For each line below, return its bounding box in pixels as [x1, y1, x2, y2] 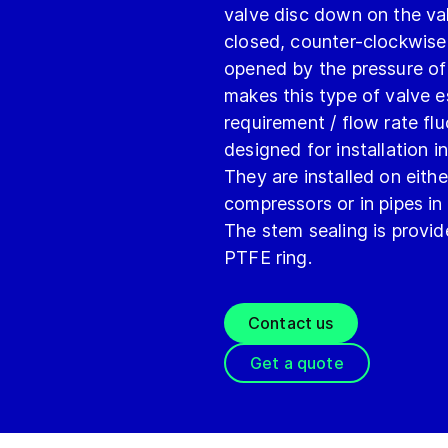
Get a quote [250, 353, 344, 373]
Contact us [248, 313, 334, 333]
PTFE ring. [224, 247, 312, 268]
